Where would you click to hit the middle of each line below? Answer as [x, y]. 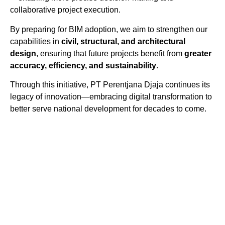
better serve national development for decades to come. [108, 109]
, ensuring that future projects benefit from [110, 53]
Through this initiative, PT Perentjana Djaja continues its [110, 85]
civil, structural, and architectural [123, 41]
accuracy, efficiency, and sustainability [83, 65]
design [23, 53]
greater [198, 53]
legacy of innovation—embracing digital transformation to [111, 97]
